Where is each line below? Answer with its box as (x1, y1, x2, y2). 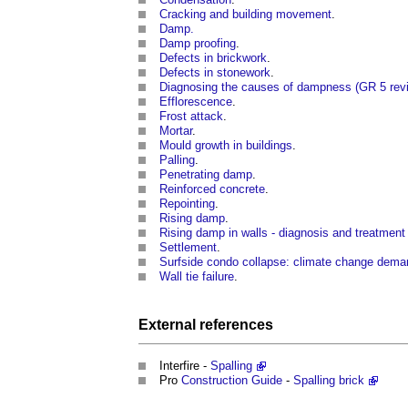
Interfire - (159, 359, 210, 373)
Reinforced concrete (159, 182, 265, 197)
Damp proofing (159, 36, 236, 51)
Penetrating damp (159, 168, 252, 182)
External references (138, 317, 273, 333)
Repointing (159, 197, 215, 211)
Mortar (159, 124, 192, 138)
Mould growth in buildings (159, 138, 292, 153)
